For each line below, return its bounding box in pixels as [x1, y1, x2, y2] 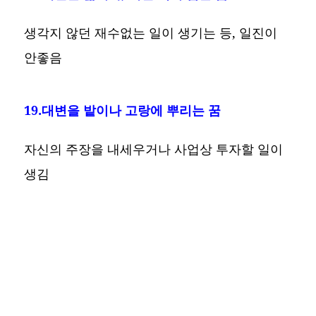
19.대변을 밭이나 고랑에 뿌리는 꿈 [24, 101, 221, 119]
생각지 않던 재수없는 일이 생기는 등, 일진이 [24, 23, 278, 41]
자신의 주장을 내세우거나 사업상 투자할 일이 [24, 140, 284, 157]
